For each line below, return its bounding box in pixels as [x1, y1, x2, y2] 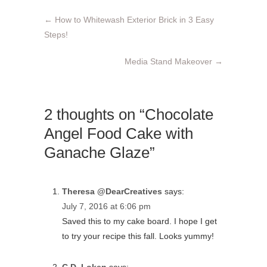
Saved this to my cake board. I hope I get [62, 216, 217, 226]
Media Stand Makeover [125, 56, 215, 66]
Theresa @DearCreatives [62, 186, 162, 196]
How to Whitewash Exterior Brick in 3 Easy [52, 14, 214, 24]
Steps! [44, 29, 68, 39]
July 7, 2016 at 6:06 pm [62, 201, 151, 211]
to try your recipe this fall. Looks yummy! [62, 231, 214, 241]
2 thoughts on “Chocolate [44, 105, 213, 123]
